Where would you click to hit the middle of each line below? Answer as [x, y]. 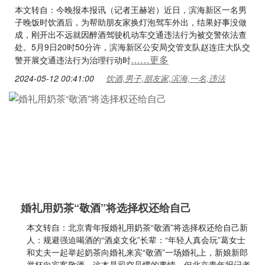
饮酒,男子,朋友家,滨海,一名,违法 [166, 78]
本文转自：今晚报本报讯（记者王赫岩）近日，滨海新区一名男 [131, 9]
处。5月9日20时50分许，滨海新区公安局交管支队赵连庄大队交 [132, 47]
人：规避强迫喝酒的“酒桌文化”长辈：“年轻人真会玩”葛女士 [136, 240]
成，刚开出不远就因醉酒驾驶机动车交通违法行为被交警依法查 [131, 34]
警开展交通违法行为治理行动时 [73, 60]
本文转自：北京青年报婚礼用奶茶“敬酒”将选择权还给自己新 [137, 227]
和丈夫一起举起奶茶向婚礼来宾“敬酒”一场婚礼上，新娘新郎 [137, 252]
